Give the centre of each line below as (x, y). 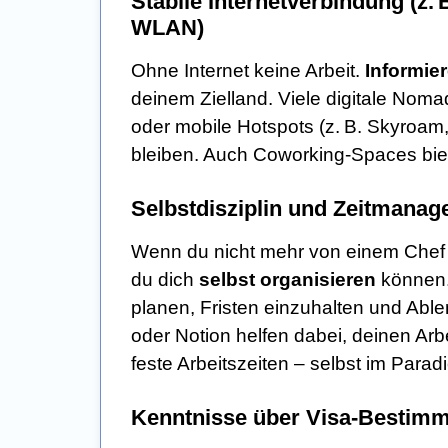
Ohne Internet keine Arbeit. (248, 71)
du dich (165, 280)
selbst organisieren (287, 280)
